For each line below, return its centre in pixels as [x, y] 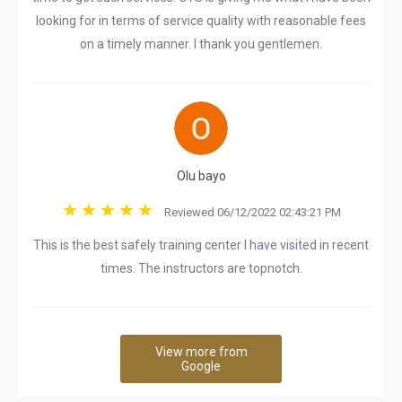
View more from [201, 352]
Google [201, 366]
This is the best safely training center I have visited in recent [201, 245]
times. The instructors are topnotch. [201, 268]
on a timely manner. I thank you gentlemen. [201, 44]
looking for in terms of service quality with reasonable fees [201, 21]
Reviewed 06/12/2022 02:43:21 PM [248, 212]
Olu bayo [201, 176]
